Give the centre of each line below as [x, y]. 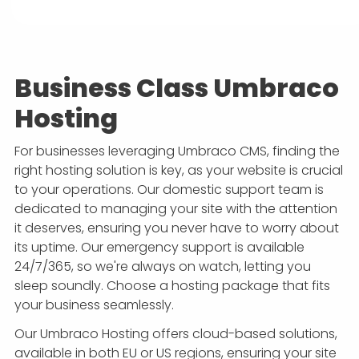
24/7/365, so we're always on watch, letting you [163, 267]
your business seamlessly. [94, 305]
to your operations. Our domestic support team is [169, 190]
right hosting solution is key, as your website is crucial [179, 171]
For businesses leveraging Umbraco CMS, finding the [177, 151]
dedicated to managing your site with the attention [176, 209]
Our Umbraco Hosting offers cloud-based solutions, [176, 334]
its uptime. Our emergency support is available [159, 248]
